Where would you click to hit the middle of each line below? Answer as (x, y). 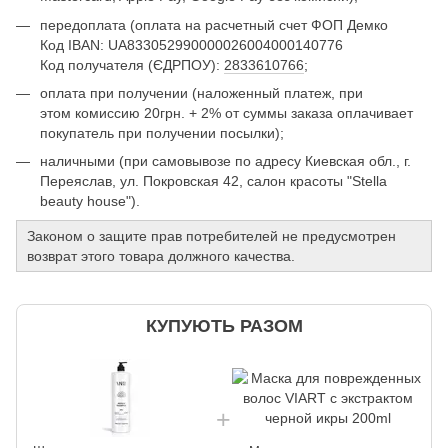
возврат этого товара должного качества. (161, 255)
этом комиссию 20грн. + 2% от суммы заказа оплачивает (226, 112)
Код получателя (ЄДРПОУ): (132, 64)
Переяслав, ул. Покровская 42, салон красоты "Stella (213, 181)
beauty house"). (90, 201)
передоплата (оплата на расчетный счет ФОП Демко (214, 24)
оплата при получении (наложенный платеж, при (201, 92)
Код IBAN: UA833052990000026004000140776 (191, 44)
